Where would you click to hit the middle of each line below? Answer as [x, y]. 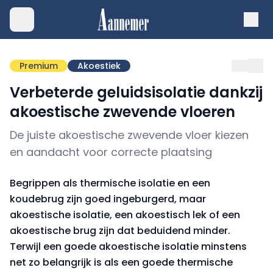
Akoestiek [99, 66]
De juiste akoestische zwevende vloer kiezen [129, 135]
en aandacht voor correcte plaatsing [111, 152]
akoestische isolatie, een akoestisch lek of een [125, 215]
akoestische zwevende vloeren [122, 112]
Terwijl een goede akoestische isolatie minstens [128, 246]
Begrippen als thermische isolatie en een [110, 183]
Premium [39, 66]
